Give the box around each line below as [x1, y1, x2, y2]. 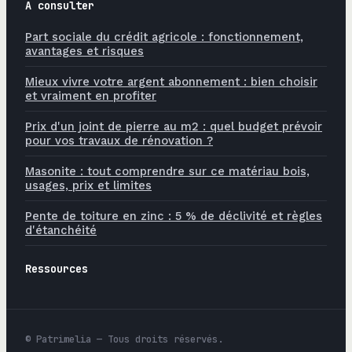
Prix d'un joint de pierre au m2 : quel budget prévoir [25, 119, 322, 134]
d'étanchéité [25, 223, 97, 238]
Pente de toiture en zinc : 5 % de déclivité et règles [25, 209, 322, 224]
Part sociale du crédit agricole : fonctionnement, [25, 30, 303, 45]
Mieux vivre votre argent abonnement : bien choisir [25, 75, 317, 90]
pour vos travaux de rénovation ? [25, 134, 213, 148]
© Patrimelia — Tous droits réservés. [25, 332, 223, 346]
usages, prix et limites [25, 178, 152, 193]
